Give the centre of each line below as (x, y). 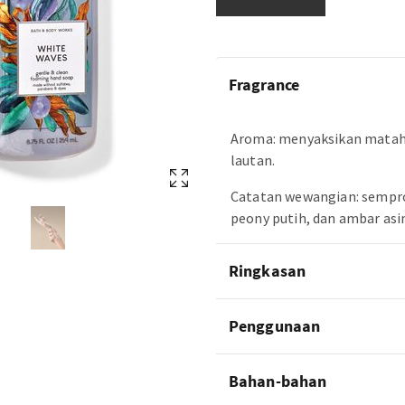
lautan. (253, 160)
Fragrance (264, 85)
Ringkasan (267, 271)
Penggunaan (274, 326)
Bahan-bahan (278, 381)
